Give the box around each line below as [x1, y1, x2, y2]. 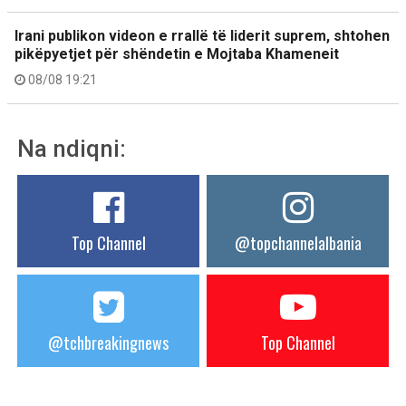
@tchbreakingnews [48, 331, 169, 354]
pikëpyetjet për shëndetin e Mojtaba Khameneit [14, 45, 339, 63]
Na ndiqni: [17, 135, 126, 162]
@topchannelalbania [234, 231, 362, 255]
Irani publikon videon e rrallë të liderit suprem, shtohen [14, 27, 390, 44]
